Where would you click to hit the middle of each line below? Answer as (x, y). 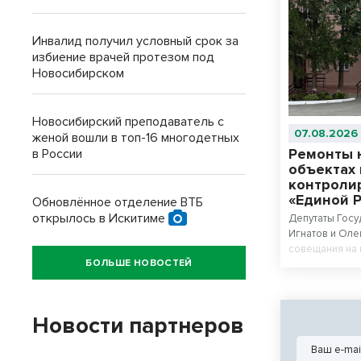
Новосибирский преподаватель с (128, 122)
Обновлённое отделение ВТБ (118, 202)
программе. (317, 280)
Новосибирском (78, 73)
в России (57, 154)
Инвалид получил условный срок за (135, 41)
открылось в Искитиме (100, 218)
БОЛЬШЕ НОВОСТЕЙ (139, 263)
